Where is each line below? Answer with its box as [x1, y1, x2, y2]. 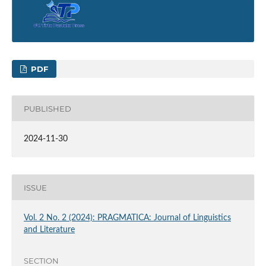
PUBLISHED [23, 103, 71, 113]
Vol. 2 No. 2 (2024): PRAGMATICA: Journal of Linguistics [23, 214, 231, 223]
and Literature [23, 226, 75, 235]
